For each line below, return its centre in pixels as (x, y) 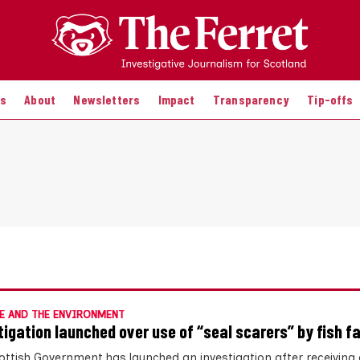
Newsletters (107, 99)
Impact (176, 99)
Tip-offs (330, 99)
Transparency (251, 99)
